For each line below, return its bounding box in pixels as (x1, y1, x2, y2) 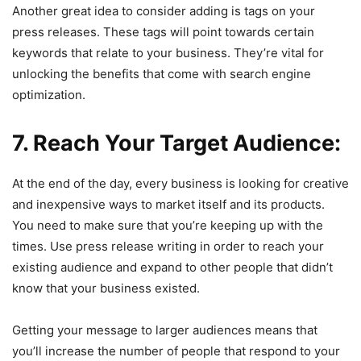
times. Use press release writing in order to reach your (12, 238, 324, 254)
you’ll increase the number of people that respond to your (12, 342, 340, 359)
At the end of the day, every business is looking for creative (12, 175, 349, 191)
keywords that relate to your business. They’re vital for (12, 44, 324, 60)
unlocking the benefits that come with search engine (12, 65, 311, 81)
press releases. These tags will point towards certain (12, 23, 314, 39)
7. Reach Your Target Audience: (12, 129, 341, 156)
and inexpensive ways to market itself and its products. (12, 196, 325, 212)
